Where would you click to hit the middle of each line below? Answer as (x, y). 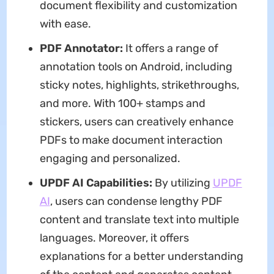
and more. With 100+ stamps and (122, 104)
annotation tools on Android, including (136, 67)
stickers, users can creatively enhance (136, 122)
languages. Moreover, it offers (114, 238)
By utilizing (182, 183)
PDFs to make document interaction (131, 140)
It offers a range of (170, 49)
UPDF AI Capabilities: (96, 183)
